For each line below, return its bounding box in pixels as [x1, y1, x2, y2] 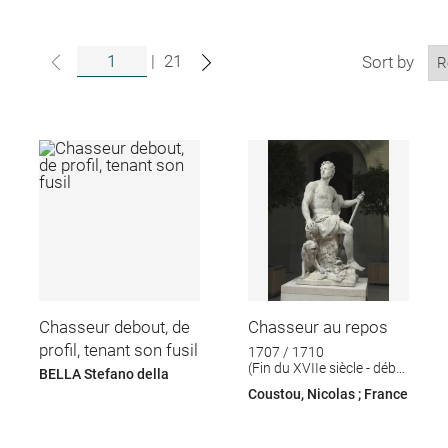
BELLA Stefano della [38, 366, 169, 383]
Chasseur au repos [248, 316, 389, 337]
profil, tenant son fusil [38, 339, 198, 360]
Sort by [361, 51, 414, 72]
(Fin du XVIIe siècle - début [248, 360, 410, 377]
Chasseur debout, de [38, 316, 190, 337]
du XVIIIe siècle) [248, 376, 347, 393]
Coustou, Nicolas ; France [248, 385, 409, 402]
